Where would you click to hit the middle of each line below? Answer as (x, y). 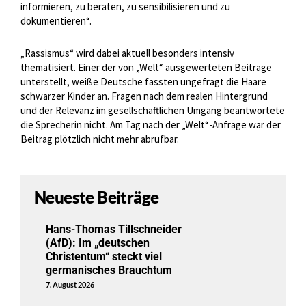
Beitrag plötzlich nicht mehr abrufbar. (100, 139)
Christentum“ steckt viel (104, 256)
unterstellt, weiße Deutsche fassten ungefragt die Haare (143, 82)
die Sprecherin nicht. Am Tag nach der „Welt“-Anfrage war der (151, 125)
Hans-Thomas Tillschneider (114, 229)
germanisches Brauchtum (109, 270)
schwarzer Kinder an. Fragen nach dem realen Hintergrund (144, 96)
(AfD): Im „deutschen (98, 242)
